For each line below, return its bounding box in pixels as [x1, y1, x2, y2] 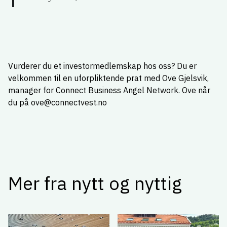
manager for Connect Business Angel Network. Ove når [8, 85, 210, 95]
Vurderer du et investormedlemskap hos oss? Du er [8, 61, 197, 71]
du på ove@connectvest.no [8, 97, 107, 107]
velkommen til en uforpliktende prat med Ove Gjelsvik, [8, 73, 209, 83]
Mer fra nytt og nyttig [8, 171, 182, 195]
